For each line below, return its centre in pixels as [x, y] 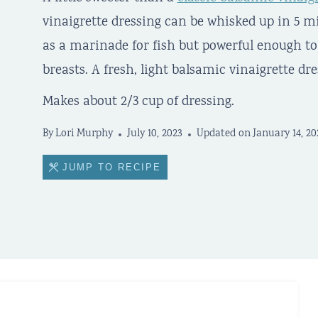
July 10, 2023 [154, 135]
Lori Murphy [84, 135]
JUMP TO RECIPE [109, 168]
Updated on [223, 135]
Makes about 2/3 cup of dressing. [138, 102]
